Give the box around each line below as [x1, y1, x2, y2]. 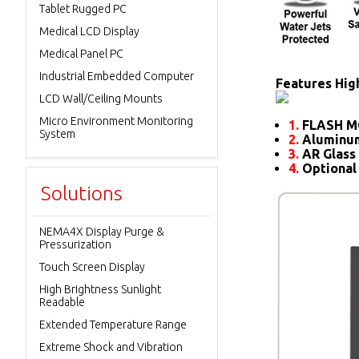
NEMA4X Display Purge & [39, 225, 164, 238]
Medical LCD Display [39, 25, 139, 38]
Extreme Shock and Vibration [39, 341, 183, 353]
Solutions [41, 182, 123, 204]
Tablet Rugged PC [39, 2, 127, 15]
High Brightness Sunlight [39, 283, 161, 296]
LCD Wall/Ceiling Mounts [39, 92, 163, 105]
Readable [39, 296, 85, 309]
